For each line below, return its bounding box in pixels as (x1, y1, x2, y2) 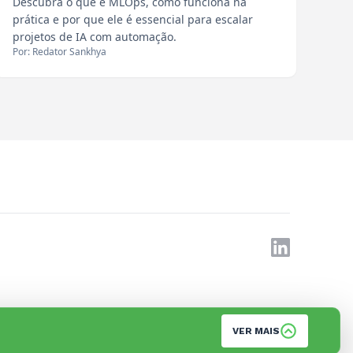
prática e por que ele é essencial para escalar (13, 12, 253, 27)
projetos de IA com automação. (13, 29, 176, 44)
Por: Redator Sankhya (13, 45, 106, 58)
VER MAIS (232, 325, 280, 336)
